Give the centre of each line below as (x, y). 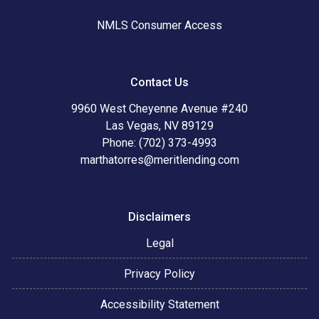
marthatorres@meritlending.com (159, 160)
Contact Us (159, 82)
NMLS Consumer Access (159, 25)
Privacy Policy (159, 274)
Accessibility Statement (159, 304)
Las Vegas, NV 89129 (159, 126)
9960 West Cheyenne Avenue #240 (159, 109)
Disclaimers (159, 217)
